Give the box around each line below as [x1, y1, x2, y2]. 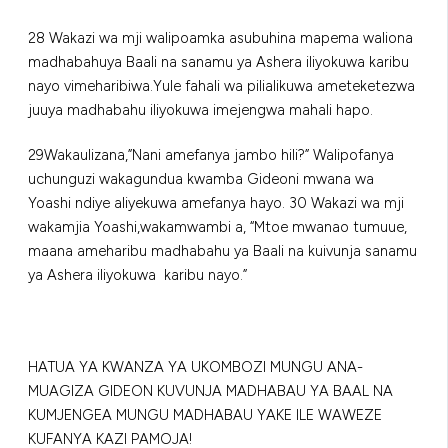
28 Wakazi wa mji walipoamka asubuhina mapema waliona [28, 28, 413, 47]
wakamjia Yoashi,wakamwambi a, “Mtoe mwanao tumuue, [28, 218, 407, 237]
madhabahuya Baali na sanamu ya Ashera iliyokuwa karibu [28, 52, 409, 71]
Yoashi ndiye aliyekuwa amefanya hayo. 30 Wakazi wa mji [28, 194, 404, 213]
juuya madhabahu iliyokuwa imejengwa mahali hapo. [28, 100, 373, 119]
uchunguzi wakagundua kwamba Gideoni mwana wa [28, 170, 374, 189]
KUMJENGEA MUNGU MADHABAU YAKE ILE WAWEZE [28, 406, 382, 425]
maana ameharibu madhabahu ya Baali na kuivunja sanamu [28, 242, 417, 261]
